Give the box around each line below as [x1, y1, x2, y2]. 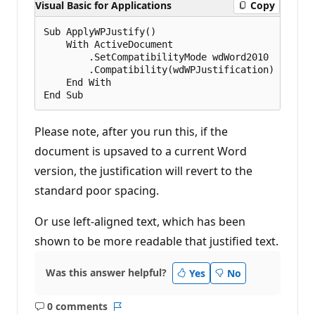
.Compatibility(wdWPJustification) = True [44, 63, 314, 75]
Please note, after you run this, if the [34, 123, 228, 139]
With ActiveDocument [44, 38, 173, 50]
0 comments [46, 300, 108, 314]
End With [44, 76, 111, 88]
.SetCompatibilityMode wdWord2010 [44, 51, 269, 63]
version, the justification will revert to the [34, 162, 252, 179]
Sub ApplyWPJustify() [44, 25, 156, 37]
